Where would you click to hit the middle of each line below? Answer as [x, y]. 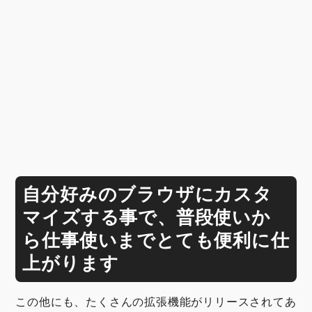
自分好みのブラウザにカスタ [147, 194]
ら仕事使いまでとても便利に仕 [156, 240]
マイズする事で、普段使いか [147, 217]
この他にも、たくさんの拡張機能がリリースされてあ [156, 302]
